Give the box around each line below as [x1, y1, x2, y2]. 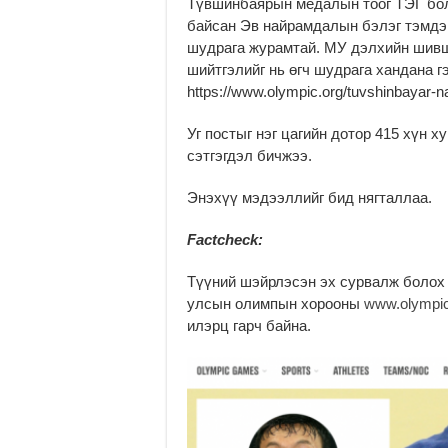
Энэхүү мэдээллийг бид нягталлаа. [187, 189, 432, 207]
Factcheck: [187, 231, 263, 249]
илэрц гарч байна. [187, 317, 311, 335]
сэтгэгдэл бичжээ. [187, 147, 312, 165]
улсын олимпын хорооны [187, 295, 364, 313]
